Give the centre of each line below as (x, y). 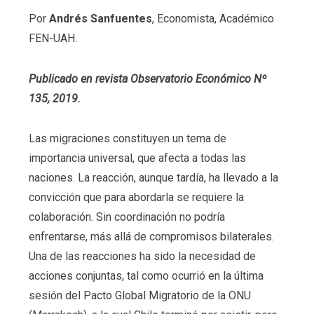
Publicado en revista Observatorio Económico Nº (147, 78)
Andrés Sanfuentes (100, 18)
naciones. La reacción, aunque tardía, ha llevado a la (153, 178)
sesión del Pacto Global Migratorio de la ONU (139, 296)
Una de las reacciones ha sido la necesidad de (142, 257)
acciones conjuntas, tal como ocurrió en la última (146, 276)
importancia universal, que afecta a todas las (137, 158)
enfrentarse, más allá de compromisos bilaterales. (151, 237)
